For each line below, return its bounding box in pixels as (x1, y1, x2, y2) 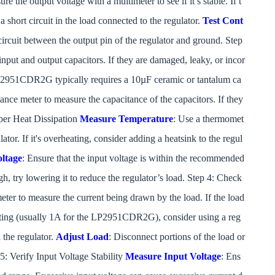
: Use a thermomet (173, 113, 244, 124)
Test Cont (203, 15, 243, 26)
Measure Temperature (80, 113, 173, 124)
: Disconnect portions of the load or (109, 231, 245, 242)
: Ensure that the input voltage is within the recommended (22, 152, 244, 163)
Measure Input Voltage (125, 250, 221, 261)
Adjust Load (56, 231, 109, 242)
